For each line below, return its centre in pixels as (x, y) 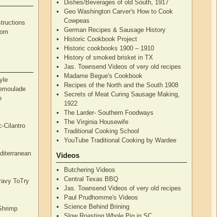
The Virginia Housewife (96, 122)
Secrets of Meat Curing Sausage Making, (122, 94)
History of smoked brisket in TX (109, 57)
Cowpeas (77, 20)
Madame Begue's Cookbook (103, 76)
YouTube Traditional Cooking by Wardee (120, 140)
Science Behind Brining (97, 206)
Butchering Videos (90, 170)
